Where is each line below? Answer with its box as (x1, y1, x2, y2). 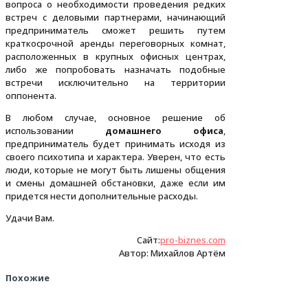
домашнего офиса (104, 124, 223, 137)
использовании (5, 124, 105, 137)
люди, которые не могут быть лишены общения (5, 164, 225, 177)
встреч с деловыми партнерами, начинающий (5, 11, 225, 24)
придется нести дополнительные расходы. (5, 190, 198, 203)
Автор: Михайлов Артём (118, 247, 225, 260)
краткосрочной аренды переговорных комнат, (5, 37, 225, 50)
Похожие (5, 272, 49, 285)
